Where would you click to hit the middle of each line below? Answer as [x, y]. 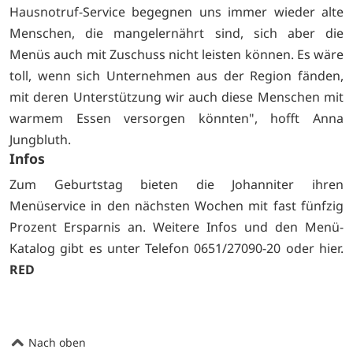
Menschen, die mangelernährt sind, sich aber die [176, 33]
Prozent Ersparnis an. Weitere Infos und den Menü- [176, 227]
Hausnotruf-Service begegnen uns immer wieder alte [176, 12]
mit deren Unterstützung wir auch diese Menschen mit [176, 97]
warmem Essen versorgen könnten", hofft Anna [176, 119]
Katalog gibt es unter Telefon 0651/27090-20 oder [164, 248]
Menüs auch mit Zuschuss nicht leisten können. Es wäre [176, 55]
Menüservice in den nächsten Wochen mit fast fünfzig [176, 205]
